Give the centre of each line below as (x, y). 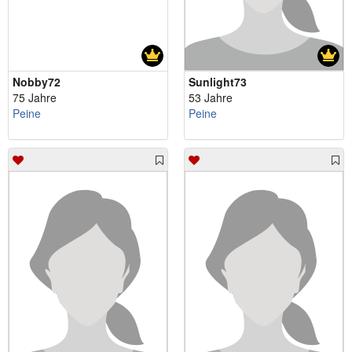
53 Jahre (211, 98)
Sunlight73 (218, 82)
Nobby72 (37, 82)
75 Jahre (35, 98)
